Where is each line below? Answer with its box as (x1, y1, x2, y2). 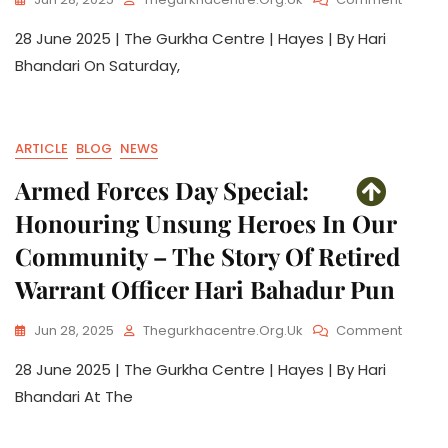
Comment (336, 321, 402, 340)
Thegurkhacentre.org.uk (143, 321, 303, 340)
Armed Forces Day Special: (15, 174, 309, 206)
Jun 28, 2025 (34, 321, 114, 340)
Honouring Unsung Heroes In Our (15, 207, 396, 239)
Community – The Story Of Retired (15, 240, 400, 272)
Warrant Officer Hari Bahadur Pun (15, 273, 395, 305)
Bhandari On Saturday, (15, 55, 180, 76)
